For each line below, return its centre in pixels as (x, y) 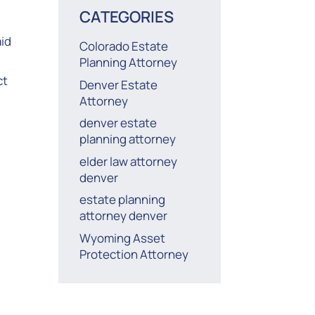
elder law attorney (129, 161)
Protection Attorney (134, 254)
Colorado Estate (124, 46)
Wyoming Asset (123, 238)
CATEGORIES (127, 17)
